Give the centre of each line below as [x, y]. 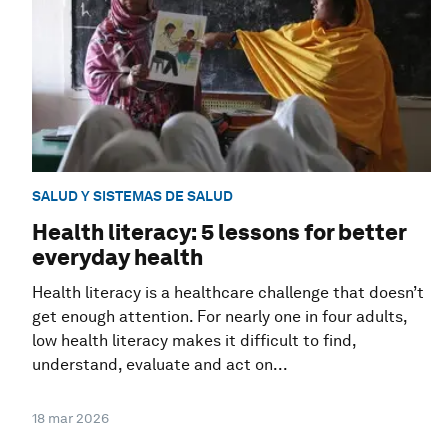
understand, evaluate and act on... [160, 365]
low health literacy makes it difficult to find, [194, 341]
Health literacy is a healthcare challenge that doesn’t [228, 293]
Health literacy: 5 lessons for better [219, 232]
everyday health [117, 257]
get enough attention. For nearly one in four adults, [219, 317]
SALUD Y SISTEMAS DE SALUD [132, 195]
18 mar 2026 [70, 418]
